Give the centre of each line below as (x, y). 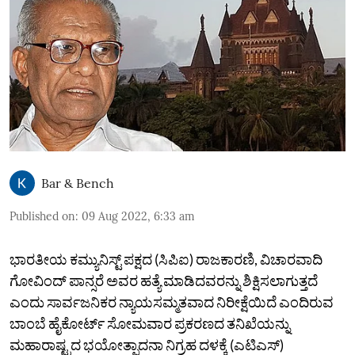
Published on (42, 216)
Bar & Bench (78, 183)
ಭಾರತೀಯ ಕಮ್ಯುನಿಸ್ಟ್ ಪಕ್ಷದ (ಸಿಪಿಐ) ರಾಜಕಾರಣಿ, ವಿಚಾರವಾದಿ (166, 259)
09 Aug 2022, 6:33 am (138, 216)
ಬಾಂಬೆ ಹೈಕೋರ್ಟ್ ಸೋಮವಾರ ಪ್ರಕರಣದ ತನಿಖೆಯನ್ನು (150, 323)
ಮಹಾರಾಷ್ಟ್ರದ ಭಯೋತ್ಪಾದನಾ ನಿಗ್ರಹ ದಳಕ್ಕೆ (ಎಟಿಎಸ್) (147, 344)
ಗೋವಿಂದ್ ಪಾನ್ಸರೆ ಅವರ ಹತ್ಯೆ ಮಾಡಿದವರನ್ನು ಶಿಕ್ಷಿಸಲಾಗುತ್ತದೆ (164, 280)
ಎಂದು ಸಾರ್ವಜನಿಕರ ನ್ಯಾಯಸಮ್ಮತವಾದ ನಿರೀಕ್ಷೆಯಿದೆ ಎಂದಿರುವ (172, 302)
